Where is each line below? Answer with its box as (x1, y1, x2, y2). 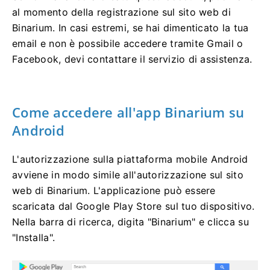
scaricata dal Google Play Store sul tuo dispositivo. (12, 199, 255, 212)
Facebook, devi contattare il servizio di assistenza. (12, 52, 253, 65)
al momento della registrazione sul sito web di (12, 5, 231, 18)
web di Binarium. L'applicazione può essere (12, 184, 216, 196)
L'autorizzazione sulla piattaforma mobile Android (12, 152, 248, 165)
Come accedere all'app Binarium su (12, 102, 245, 121)
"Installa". (12, 231, 55, 243)
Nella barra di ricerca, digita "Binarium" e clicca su (12, 215, 249, 228)
